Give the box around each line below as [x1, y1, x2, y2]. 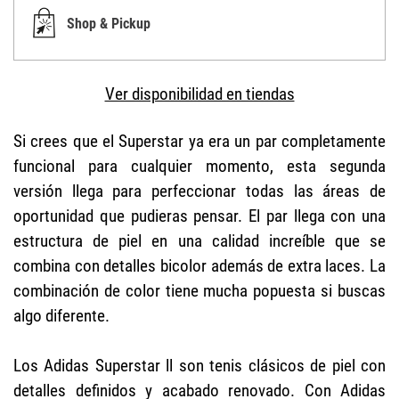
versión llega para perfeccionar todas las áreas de [13, 180, 386, 201]
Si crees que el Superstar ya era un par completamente [13, 130, 386, 151]
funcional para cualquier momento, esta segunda [13, 155, 386, 176]
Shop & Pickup [67, 15, 151, 33]
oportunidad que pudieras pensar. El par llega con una [13, 205, 386, 226]
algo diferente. [13, 305, 110, 326]
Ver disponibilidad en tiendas [104, 83, 295, 104]
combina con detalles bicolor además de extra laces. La [13, 255, 386, 276]
